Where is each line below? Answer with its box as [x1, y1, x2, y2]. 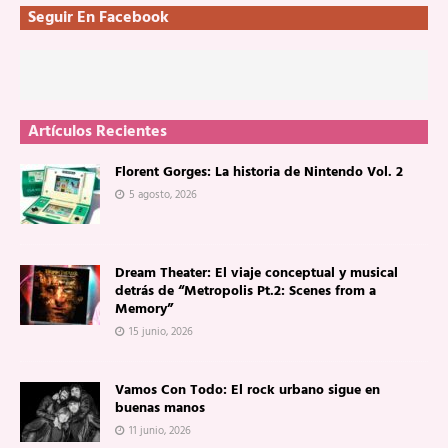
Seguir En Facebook [28, 5, 169, 32]
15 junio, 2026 [129, 323, 193, 342]
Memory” [115, 298, 173, 322]
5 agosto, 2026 [129, 186, 197, 205]
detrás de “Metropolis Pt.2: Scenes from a [115, 280, 376, 304]
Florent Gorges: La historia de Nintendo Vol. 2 [115, 161, 403, 185]
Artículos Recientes [28, 119, 167, 146]
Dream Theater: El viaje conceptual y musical [115, 262, 398, 286]
